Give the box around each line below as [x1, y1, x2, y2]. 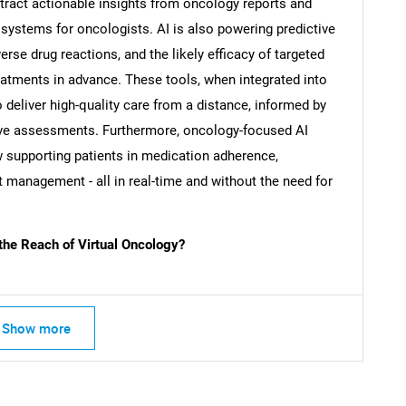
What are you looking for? [12, 66, 394, 112]
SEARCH [184, 39, 222, 53]
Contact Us [330, 267, 399, 286]
